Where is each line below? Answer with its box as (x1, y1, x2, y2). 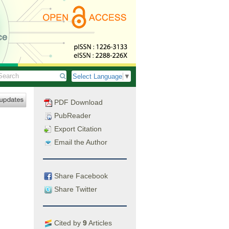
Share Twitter (52, 185, 97, 193)
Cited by (52, 218, 83, 227)
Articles (87, 218, 112, 227)
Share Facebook (52, 171, 108, 180)
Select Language (73, 73, 122, 81)
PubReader (52, 111, 91, 120)
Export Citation (52, 125, 102, 133)
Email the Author (52, 138, 107, 146)
